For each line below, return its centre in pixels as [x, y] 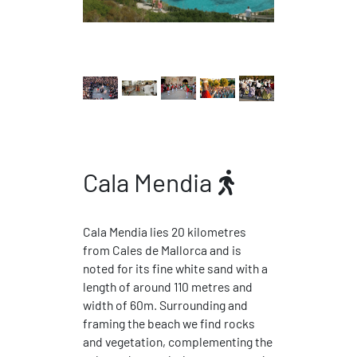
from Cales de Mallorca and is [162, 250]
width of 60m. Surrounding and [165, 305]
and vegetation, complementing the [177, 342]
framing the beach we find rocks [169, 324]
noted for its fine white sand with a [175, 269]
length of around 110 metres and [167, 287]
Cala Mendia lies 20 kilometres [164, 232]
